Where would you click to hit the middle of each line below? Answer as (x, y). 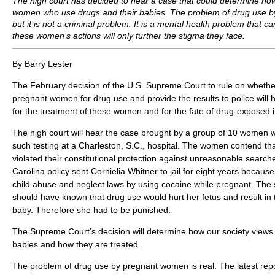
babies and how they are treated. (76, 244)
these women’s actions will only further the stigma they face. (129, 36)
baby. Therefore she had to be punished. (91, 210)
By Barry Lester (42, 64)
